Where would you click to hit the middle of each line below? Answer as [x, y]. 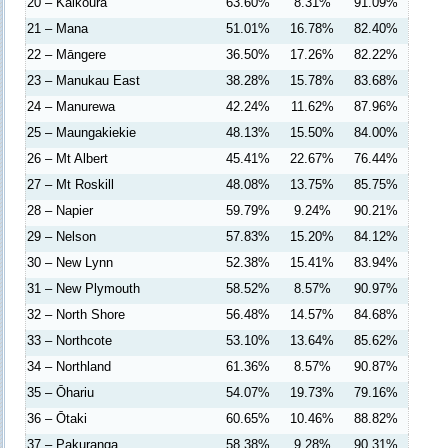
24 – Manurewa [71, 106]
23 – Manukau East [83, 80]
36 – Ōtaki [57, 418]
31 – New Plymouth [83, 288]
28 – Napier [60, 210]
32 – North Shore [76, 314]
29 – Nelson [61, 236]
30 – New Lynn [70, 262]
